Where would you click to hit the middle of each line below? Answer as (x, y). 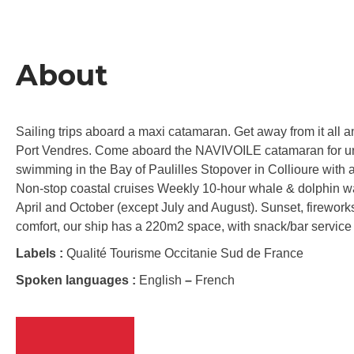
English (162, 281)
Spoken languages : (77, 281)
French (213, 281)
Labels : (41, 254)
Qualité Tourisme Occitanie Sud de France (185, 254)
